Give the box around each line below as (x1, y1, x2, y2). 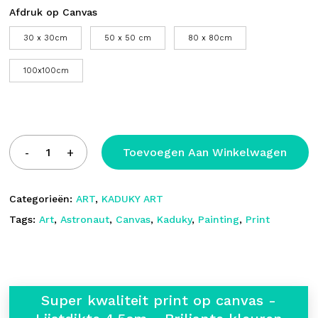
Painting (198, 214, 240, 226)
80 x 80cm (188, 33, 233, 43)
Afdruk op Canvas (9, 6, 98, 18)
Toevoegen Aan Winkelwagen (123, 146, 287, 160)
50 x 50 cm (104, 33, 152, 43)
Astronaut (60, 214, 110, 226)
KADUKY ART (102, 193, 164, 205)
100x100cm (23, 66, 70, 76)
